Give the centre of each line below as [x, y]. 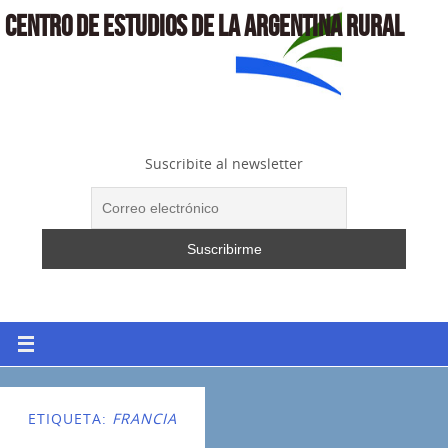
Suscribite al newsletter [224, 163]
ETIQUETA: [70, 419]
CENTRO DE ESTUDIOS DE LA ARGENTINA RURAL [204, 26]
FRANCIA [144, 419]
